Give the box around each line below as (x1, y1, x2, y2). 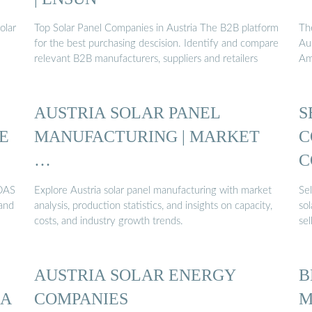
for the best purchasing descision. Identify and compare (34, 38, 279, 49)
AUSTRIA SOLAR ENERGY (34, 265, 236, 285)
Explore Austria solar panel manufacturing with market (34, 185, 272, 196)
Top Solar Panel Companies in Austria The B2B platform (34, 23, 279, 34)
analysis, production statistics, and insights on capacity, (34, 200, 272, 211)
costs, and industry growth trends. (34, 215, 183, 226)
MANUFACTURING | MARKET (34, 127, 260, 146)
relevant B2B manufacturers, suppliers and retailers (34, 54, 258, 65)
